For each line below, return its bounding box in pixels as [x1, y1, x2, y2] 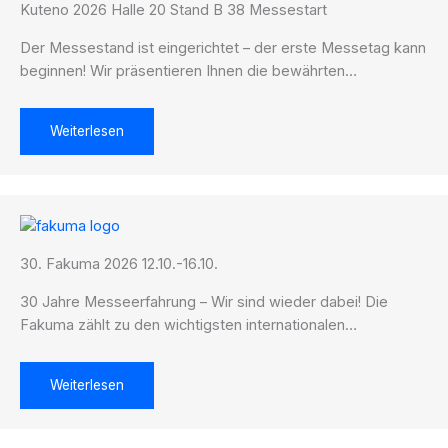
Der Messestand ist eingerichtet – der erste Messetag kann [20, 38, 426, 57]
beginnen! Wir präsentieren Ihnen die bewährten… [20, 61, 357, 80]
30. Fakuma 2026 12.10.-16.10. [20, 254, 218, 273]
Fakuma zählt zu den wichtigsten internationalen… [20, 315, 357, 334]
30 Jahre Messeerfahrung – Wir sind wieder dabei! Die [20, 292, 388, 311]
